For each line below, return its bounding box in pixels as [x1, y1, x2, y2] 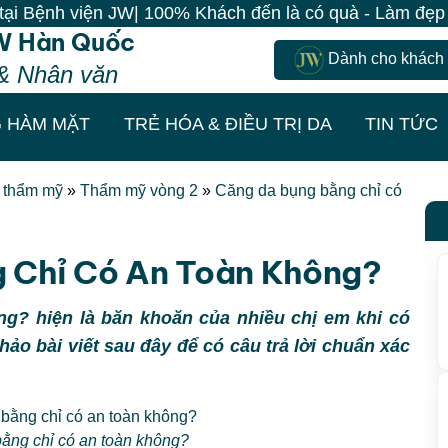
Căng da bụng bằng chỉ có [215, 182, 402, 199]
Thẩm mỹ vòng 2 [80, 182, 198, 199]
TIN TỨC [365, 113, 439, 134]
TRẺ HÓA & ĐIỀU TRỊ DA [123, 113, 332, 134]
